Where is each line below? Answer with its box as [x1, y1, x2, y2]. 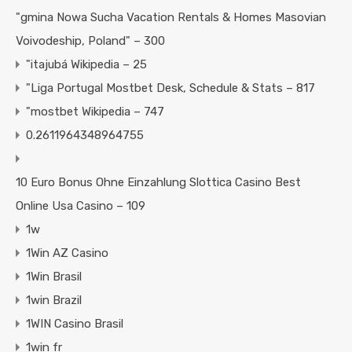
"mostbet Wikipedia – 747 [26, 104, 164, 119]
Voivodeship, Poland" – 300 [16, 34, 165, 49]
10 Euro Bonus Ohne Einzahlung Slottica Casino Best [16, 175, 301, 190]
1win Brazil [26, 293, 82, 308]
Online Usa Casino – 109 [16, 199, 145, 214]
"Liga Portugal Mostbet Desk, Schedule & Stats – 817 [26, 81, 315, 96]
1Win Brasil [26, 269, 82, 284]
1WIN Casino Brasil [26, 317, 123, 332]
